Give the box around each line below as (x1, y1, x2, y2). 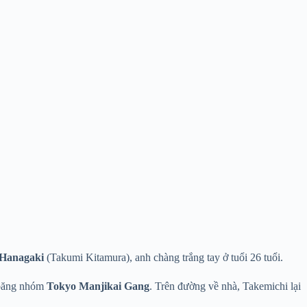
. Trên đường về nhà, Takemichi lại (149, 280, 301, 292)
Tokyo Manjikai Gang (47, 280, 149, 292)
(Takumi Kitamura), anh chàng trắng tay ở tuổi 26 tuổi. (44, 251, 283, 263)
